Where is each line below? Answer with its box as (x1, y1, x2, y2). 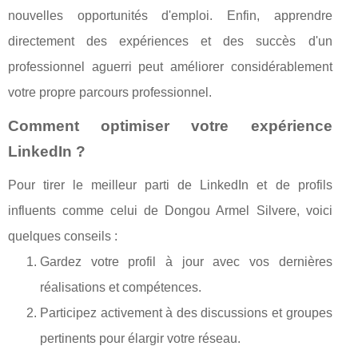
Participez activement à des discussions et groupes (40, 305, 332, 320)
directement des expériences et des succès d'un (8, 34, 332, 48)
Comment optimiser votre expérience (8, 117, 332, 134)
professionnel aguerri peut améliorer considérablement (8, 59, 332, 74)
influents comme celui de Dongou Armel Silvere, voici (8, 203, 332, 217)
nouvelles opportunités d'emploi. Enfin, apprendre (8, 8, 332, 22)
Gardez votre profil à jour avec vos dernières (40, 254, 332, 268)
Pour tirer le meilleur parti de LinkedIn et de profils (8, 177, 332, 192)
